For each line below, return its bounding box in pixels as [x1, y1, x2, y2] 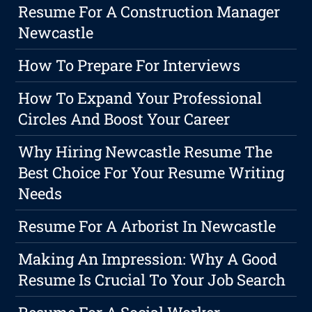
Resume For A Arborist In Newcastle [18, 216, 276, 237]
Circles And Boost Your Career [18, 109, 231, 130]
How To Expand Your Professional [18, 88, 263, 109]
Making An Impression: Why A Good [18, 249, 278, 270]
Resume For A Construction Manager [18, 1, 281, 22]
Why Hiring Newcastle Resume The [18, 141, 273, 162]
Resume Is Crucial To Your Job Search [18, 270, 286, 290]
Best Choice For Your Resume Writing [18, 162, 285, 183]
